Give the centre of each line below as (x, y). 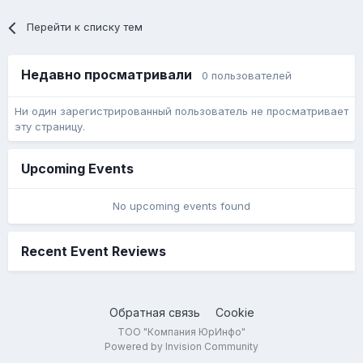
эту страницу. (50, 127)
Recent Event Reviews (94, 252)
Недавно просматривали (111, 75)
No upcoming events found (181, 206)
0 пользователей (247, 76)
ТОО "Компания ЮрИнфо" (181, 332)
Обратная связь (154, 313)
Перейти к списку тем (85, 27)
